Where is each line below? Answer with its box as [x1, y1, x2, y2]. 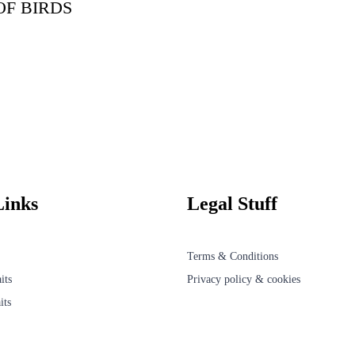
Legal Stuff [187, 193, 277, 214]
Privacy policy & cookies [187, 273, 300, 285]
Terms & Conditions [187, 250, 278, 262]
